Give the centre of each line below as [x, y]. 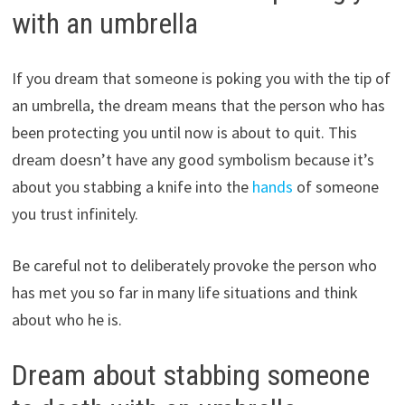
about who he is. [66, 319]
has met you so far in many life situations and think [184, 292]
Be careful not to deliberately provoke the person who [194, 265]
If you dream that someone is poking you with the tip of [201, 78]
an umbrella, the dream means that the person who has [198, 105]
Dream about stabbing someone [190, 375]
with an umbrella [104, 24]
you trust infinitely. [75, 213]
